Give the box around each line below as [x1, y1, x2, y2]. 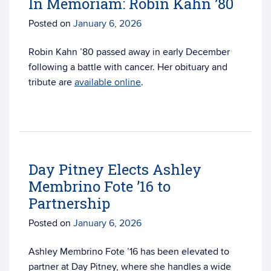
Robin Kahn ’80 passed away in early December [28, 46, 230, 58]
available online [74, 76, 141, 88]
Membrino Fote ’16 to [28, 177, 171, 196]
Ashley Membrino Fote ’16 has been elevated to [28, 246, 229, 258]
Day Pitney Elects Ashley [28, 160, 201, 179]
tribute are [28, 76, 74, 88]
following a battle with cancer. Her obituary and [28, 61, 227, 73]
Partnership [28, 194, 110, 213]
